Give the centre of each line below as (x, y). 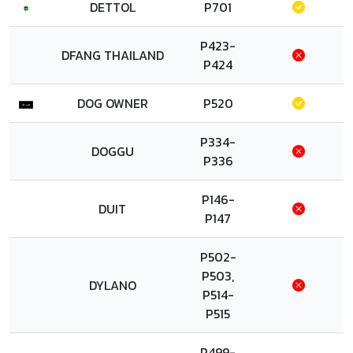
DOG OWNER (112, 103)
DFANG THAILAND (112, 55)
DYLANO (112, 285)
